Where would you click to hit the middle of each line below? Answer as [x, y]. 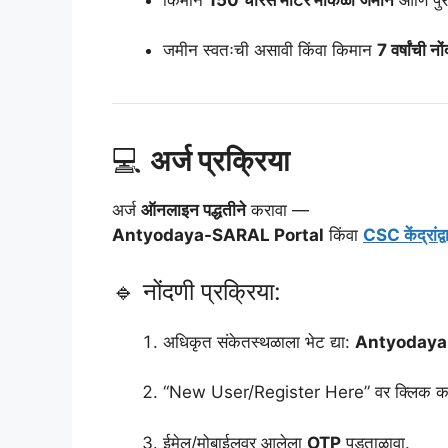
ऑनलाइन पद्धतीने [193, 210]
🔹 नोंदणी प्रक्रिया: [196, 291]
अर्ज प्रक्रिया [220, 161]
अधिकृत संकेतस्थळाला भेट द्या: [259, 341]
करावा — [277, 210]
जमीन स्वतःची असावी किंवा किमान [270, 50]
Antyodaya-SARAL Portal [218, 235]
